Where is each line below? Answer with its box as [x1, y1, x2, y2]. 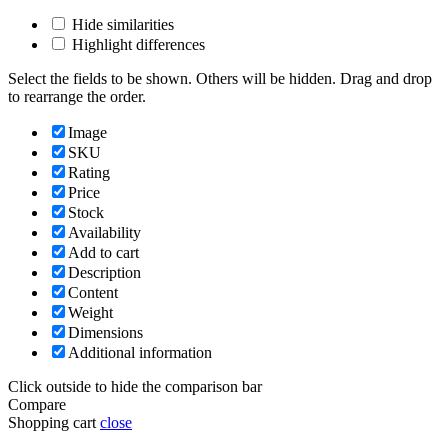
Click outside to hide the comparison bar [8, 377, 262, 395]
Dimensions [68, 323, 143, 341]
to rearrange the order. [8, 87, 146, 105]
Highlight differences [68, 35, 205, 53]
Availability [68, 223, 141, 241]
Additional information [68, 343, 212, 361]
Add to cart [68, 243, 139, 261]
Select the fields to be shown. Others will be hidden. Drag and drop [8, 69, 432, 87]
